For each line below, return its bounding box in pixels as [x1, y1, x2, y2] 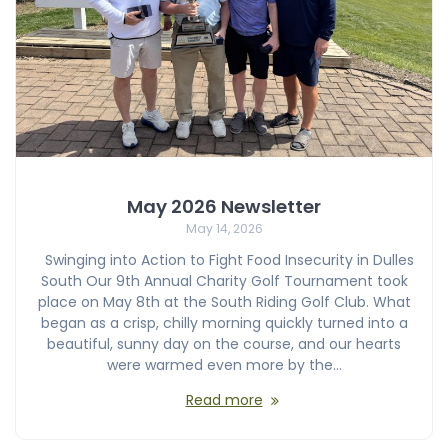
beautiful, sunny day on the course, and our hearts [47, 334, 401, 355]
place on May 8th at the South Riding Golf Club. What [37, 292, 411, 313]
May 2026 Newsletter [127, 194, 321, 220]
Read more [185, 390, 263, 411]
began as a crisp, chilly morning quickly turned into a [40, 313, 408, 334]
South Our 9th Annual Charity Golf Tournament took [40, 271, 408, 292]
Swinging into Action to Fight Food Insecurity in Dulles [34, 250, 414, 271]
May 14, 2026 [185, 220, 263, 238]
